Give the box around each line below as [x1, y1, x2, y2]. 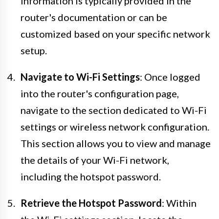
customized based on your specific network [21, 27, 210, 40]
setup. [21, 44, 47, 56]
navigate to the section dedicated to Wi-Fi [21, 104, 207, 116]
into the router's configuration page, [21, 87, 179, 99]
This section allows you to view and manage [21, 137, 211, 149]
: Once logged [140, 70, 200, 83]
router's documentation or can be [21, 11, 167, 23]
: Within [162, 197, 197, 209]
